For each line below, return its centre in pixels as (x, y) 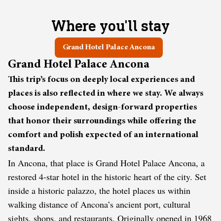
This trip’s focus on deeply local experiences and (101, 80)
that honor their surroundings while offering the (102, 121)
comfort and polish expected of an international (103, 135)
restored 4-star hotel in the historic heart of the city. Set (107, 176)
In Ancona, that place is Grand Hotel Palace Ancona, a (106, 163)
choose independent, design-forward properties (102, 107)
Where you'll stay (110, 25)
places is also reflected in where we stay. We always (106, 93)
